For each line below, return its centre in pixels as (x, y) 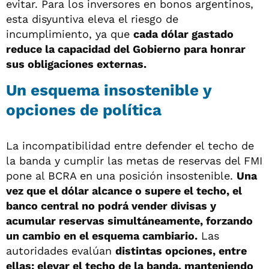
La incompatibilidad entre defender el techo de (130, 146)
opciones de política (84, 110)
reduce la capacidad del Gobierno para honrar (126, 49)
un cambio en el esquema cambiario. (102, 236)
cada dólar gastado (183, 34)
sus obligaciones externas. (76, 64)
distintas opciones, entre (181, 251)
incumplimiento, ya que (70, 34)
